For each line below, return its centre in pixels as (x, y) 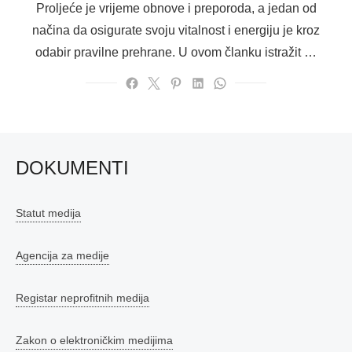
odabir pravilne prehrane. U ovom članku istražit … (176, 52)
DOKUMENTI (72, 167)
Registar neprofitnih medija (82, 297)
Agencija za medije (62, 255)
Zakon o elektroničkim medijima (94, 340)
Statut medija (48, 213)
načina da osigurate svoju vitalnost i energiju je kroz (176, 30)
